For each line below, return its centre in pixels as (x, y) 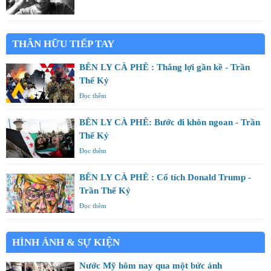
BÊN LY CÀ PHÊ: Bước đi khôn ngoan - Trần (170, 122)
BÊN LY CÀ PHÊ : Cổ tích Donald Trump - (165, 177)
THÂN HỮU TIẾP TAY (63, 44)
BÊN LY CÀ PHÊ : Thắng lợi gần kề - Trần (165, 67)
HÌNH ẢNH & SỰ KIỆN (66, 242)
